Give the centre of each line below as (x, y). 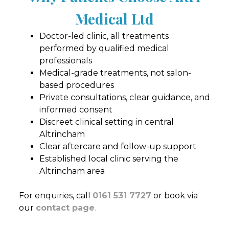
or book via (174, 195)
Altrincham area (72, 171)
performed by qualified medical (104, 48)
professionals (65, 60)
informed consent (76, 109)
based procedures (76, 85)
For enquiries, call (55, 195)
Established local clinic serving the (109, 158)
